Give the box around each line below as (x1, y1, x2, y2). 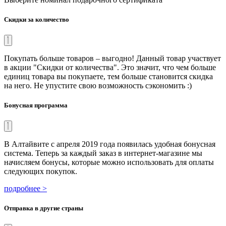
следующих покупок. (4, 167, 77, 176)
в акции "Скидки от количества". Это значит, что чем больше (4, 63, 216, 72)
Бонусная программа (4, 101, 68, 109)
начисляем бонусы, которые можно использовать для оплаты (4, 158, 214, 167)
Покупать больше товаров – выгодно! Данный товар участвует (4, 53, 221, 63)
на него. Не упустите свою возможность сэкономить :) (4, 81, 192, 90)
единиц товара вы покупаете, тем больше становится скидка (4, 72, 213, 81)
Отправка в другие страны (4, 204, 83, 212)
